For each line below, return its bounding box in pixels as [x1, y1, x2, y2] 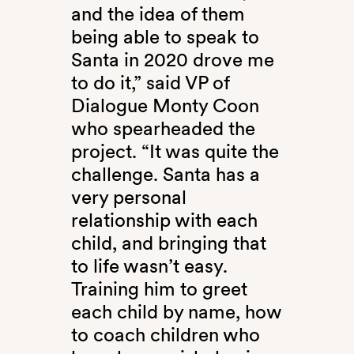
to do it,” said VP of [70, 71, 229, 95]
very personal [70, 186, 186, 209]
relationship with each [70, 209, 258, 232]
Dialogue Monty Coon [70, 94, 259, 118]
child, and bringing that [70, 232, 266, 255]
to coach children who [70, 323, 260, 347]
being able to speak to [70, 25, 259, 49]
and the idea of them [70, 2, 245, 26]
